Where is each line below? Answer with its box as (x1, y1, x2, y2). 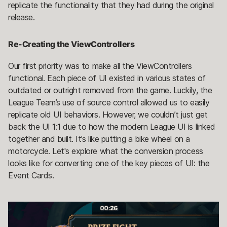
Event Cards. (8, 170, 56, 181)
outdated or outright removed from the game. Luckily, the (8, 85, 212, 96)
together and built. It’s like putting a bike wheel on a (8, 134, 190, 144)
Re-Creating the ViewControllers (8, 39, 135, 50)
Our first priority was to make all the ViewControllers (8, 61, 192, 71)
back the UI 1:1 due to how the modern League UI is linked (8, 122, 215, 132)
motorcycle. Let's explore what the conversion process (8, 146, 203, 157)
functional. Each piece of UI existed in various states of (8, 73, 206, 84)
